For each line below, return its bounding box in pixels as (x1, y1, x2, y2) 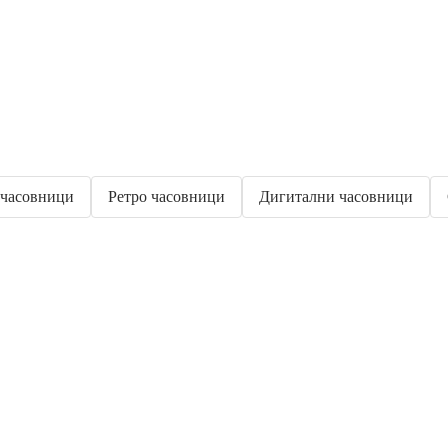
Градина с (42, 416, 150, 443)
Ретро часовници (108, 187, 225, 205)
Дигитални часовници (259, 187, 413, 205)
